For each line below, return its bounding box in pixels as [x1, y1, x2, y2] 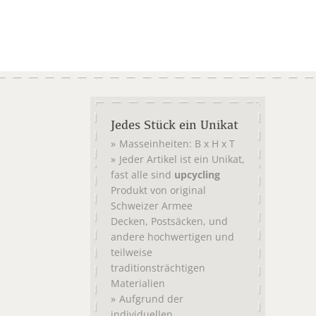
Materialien [111, 276, 165, 290]
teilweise [111, 245, 152, 259]
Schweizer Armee [111, 200, 193, 212]
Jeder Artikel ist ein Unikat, [119, 152, 245, 166]
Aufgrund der [119, 292, 183, 305]
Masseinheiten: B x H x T [119, 137, 235, 150]
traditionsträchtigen [111, 261, 205, 274]
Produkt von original [111, 183, 206, 197]
